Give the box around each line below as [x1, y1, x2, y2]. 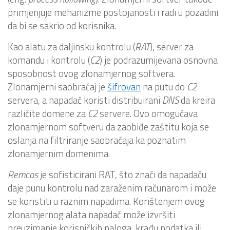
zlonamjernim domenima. [8, 146, 110, 161]
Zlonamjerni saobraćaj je [8, 79, 107, 94]
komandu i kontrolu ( [8, 52, 90, 67]
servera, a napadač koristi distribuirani [8, 92, 162, 107]
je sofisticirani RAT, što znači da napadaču [38, 167, 206, 182]
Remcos [8, 167, 38, 182]
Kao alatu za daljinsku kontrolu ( [8, 39, 135, 54]
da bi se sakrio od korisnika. [8, 18, 116, 33]
